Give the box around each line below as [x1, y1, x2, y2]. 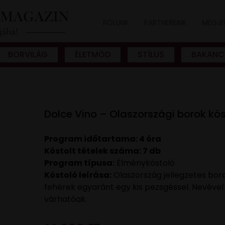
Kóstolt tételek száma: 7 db [44, 145, 161, 157]
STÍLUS [138, 49, 164, 61]
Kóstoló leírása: [44, 169, 112, 181]
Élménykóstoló [115, 157, 175, 169]
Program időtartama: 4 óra [44, 133, 162, 145]
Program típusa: [44, 157, 115, 169]
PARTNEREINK [144, 17, 187, 28]
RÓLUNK [103, 17, 130, 28]
